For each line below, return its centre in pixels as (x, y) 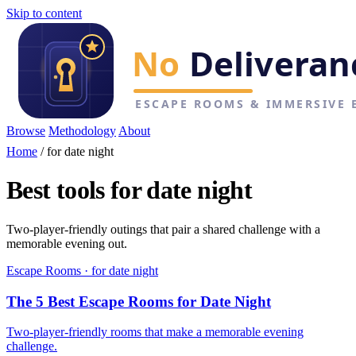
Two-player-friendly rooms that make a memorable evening (155, 332)
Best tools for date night (129, 190)
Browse (26, 131)
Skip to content (44, 13)
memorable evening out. (67, 243)
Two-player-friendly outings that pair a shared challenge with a (163, 229)
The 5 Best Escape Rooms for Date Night (139, 301)
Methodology (82, 131)
